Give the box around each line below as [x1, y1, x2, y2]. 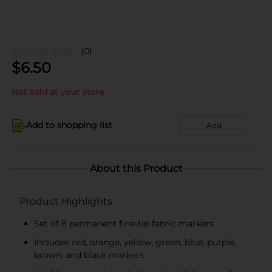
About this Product [89, 162, 183, 174]
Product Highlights [19, 195, 112, 207]
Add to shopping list [26, 120, 112, 131]
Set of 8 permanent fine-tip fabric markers [34, 217, 214, 229]
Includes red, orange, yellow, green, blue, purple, [34, 236, 236, 248]
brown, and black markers [34, 249, 144, 260]
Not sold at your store [12, 86, 104, 97]
